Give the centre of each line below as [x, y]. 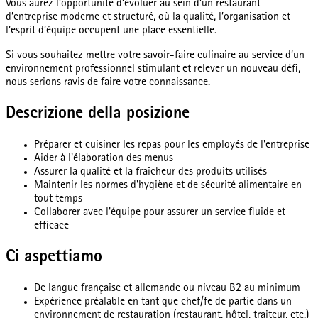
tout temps [58, 200]
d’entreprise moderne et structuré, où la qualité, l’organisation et [148, 18]
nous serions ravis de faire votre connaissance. [108, 83]
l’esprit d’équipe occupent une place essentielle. [111, 32]
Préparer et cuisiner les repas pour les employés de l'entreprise [172, 146]
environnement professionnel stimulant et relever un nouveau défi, [153, 70]
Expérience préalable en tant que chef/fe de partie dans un [163, 302]
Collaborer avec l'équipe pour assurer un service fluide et [160, 213]
